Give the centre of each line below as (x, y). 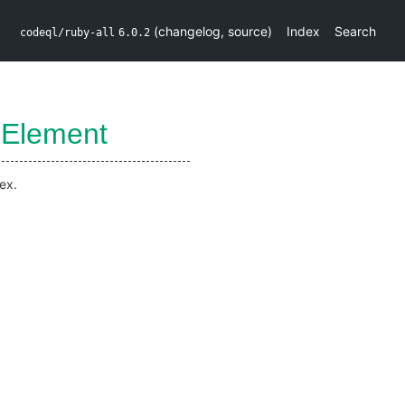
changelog (189, 31)
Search (355, 31)
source (248, 31)
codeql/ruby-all (67, 32)
